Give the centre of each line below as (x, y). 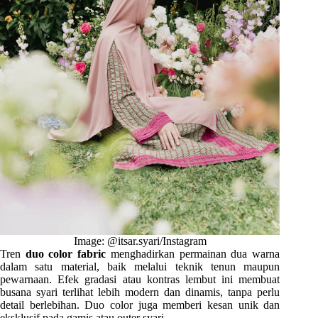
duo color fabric (66, 253)
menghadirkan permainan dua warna (193, 253)
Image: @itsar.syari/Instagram (140, 241)
